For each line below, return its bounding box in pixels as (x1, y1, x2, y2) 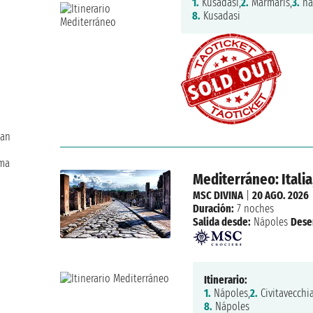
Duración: (192, 202, 234, 216)
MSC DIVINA (192, 189, 243, 203)
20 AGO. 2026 (252, 189, 309, 203)
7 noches (233, 202, 274, 216)
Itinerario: (203, 273, 247, 287)
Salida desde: (192, 215, 251, 229)
